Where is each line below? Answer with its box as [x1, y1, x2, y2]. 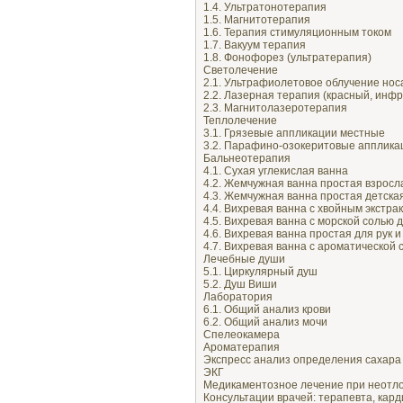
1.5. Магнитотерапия [203, 13, 310, 26]
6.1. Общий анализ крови [203, 302, 331, 316]
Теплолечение [203, 113, 277, 127]
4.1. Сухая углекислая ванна [203, 164, 348, 177]
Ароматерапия [203, 340, 280, 354]
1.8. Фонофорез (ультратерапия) [203, 50, 372, 64]
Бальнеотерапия [203, 151, 291, 165]
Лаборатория [203, 290, 273, 303]
